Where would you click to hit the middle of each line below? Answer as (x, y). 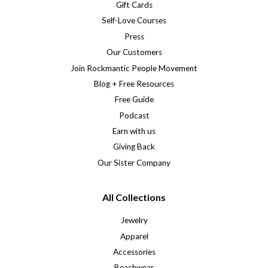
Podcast (134, 115)
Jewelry (134, 220)
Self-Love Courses (134, 21)
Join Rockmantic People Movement (134, 68)
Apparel (134, 236)
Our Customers (134, 52)
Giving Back (134, 147)
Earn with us (134, 131)
